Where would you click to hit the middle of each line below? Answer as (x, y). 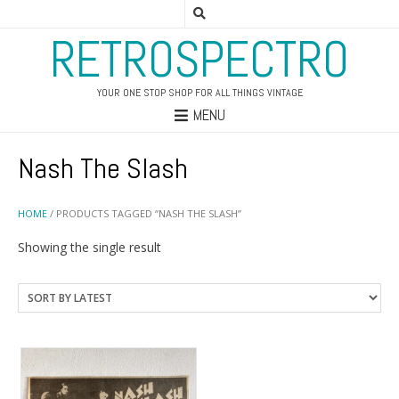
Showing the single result (90, 247)
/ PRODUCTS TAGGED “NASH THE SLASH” (144, 214)
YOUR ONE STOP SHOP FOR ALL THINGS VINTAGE (199, 93)
